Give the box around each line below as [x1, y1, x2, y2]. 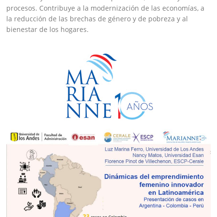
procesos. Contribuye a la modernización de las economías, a [6, 3, 205, 13]
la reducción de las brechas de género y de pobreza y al [6, 14, 188, 23]
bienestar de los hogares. [6, 24, 89, 34]
